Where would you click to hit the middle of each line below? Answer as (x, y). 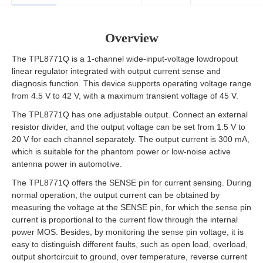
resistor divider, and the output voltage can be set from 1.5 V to (129, 127)
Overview (131, 38)
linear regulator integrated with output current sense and (116, 71)
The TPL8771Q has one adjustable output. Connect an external (130, 115)
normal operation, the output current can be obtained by (116, 195)
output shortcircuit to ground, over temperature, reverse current (129, 257)
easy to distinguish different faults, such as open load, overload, (130, 245)
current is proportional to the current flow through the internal (125, 220)
